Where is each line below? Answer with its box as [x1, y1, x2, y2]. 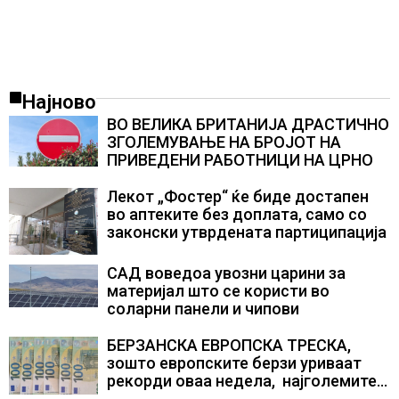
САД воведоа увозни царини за [107, 264, 346, 283]
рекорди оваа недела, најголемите [107, 371, 377, 391]
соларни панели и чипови [107, 299, 299, 319]
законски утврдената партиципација [107, 223, 387, 242]
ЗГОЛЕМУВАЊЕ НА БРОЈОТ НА [107, 133, 341, 152]
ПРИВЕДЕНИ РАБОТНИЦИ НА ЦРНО [107, 151, 373, 170]
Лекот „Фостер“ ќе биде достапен [107, 187, 369, 207]
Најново [22, 91, 96, 114]
